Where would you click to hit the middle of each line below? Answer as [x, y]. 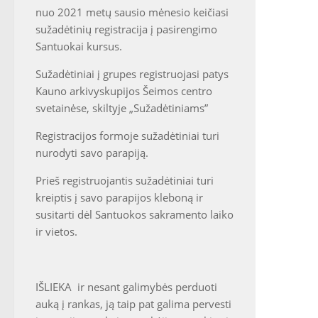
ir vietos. [56, 231]
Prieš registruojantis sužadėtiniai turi [125, 180]
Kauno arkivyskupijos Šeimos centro [124, 91]
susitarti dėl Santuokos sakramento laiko [135, 214]
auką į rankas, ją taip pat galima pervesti [133, 304]
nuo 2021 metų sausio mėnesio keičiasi [132, 12]
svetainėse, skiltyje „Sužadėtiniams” [122, 108]
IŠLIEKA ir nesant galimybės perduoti [126, 287]
